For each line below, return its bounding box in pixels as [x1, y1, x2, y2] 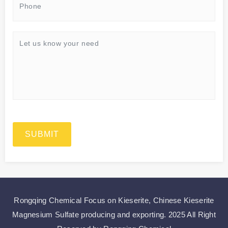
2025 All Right [168, 210, 216, 219]
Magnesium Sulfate [12, 210, 79, 219]
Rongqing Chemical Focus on [14, 195, 119, 205]
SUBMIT [25, 129, 59, 138]
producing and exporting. [79, 210, 168, 219]
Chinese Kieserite [153, 195, 214, 205]
